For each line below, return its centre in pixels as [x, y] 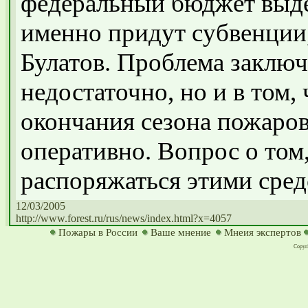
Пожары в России [98, 232]
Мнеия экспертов [262, 232]
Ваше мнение [180, 232]
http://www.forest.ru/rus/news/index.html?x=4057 [124, 218]
